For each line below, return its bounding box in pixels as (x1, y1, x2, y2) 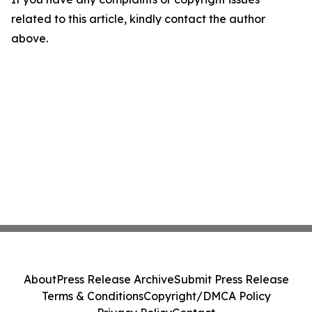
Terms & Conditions (41, 289, 143, 303)
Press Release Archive (56, 272, 174, 286)
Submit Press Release (173, 272, 289, 286)
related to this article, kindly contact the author (11, 12, 265, 26)
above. (11, 31, 48, 45)
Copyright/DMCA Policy (143, 289, 271, 303)
